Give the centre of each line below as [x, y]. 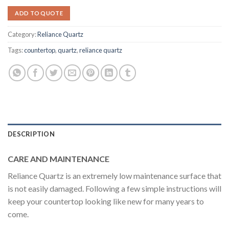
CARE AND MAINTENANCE [59, 159]
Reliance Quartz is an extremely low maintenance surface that [114, 176]
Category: [22, 35]
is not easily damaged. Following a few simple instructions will [114, 189]
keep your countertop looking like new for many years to [106, 201]
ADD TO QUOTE [39, 13]
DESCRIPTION [31, 134]
